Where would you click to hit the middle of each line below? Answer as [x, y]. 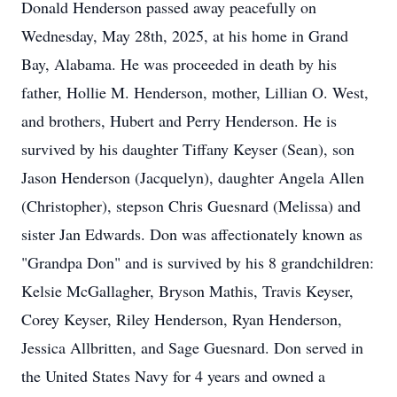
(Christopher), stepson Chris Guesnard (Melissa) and [191, 206]
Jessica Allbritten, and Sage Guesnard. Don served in [192, 347]
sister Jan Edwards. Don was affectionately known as [192, 234]
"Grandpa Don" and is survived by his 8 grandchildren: [198, 262]
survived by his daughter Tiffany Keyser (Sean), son [188, 149]
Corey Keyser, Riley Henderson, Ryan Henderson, [182, 319]
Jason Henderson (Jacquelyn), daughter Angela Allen [193, 177]
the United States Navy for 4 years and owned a [173, 376]
